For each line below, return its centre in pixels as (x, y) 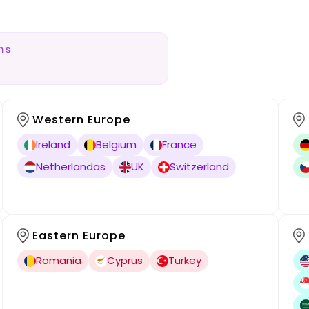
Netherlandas (70, 167)
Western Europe (81, 120)
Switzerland (199, 167)
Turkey (185, 260)
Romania (58, 260)
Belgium (116, 144)
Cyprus (124, 260)
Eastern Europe (79, 236)
